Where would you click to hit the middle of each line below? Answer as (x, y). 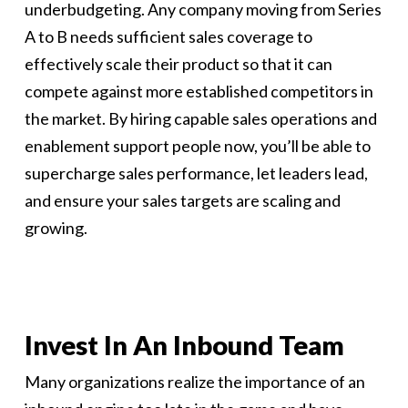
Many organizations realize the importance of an (194, 382)
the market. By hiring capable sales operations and (200, 118)
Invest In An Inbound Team (184, 345)
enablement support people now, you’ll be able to (197, 146)
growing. (56, 228)
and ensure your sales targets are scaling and (182, 200)
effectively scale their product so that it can (178, 64)
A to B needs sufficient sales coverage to (168, 36)
